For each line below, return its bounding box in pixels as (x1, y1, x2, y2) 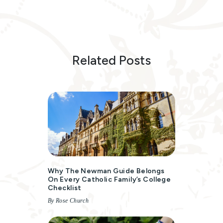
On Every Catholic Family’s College (48, 175, 171, 184)
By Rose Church (48, 197, 89, 205)
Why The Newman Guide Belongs (48, 167, 165, 176)
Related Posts (72, 53, 151, 68)
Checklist (48, 184, 82, 193)
